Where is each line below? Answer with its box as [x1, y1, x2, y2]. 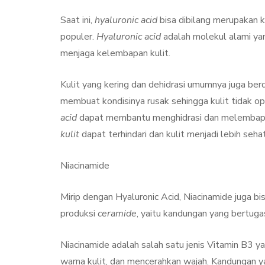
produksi [60, 206, 98, 220]
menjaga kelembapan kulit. [60, 46, 170, 60]
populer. [60, 30, 96, 43]
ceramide [98, 206, 137, 220]
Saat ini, [60, 13, 95, 27]
